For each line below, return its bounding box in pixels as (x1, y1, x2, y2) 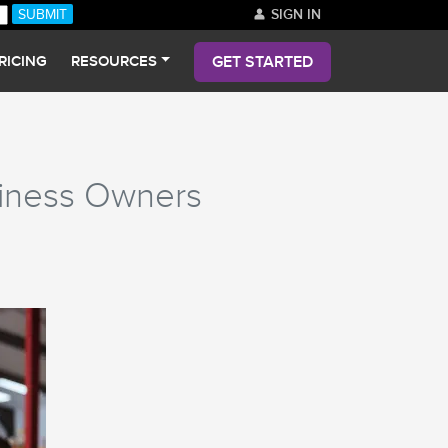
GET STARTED (212, 52, 313, 72)
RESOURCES (71, 52, 158, 71)
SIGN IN (267, 6, 321, 23)
